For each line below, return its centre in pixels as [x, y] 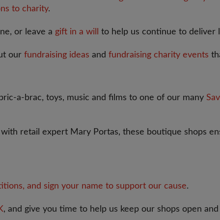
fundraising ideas [57, 55]
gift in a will [77, 32]
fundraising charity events [159, 55]
